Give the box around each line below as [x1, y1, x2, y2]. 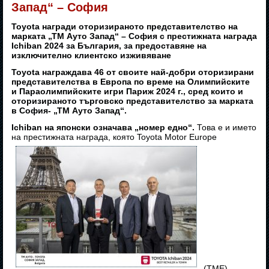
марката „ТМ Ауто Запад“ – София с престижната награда [11, 31, 258, 41]
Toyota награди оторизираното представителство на [11, 22, 238, 32]
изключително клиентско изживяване [11, 50, 172, 61]
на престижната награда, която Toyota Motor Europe [11, 132, 217, 142]
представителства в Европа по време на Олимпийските [11, 77, 250, 87]
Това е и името [195, 122, 257, 133]
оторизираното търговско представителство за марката [11, 96, 254, 106]
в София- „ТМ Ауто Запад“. [11, 106, 127, 116]
